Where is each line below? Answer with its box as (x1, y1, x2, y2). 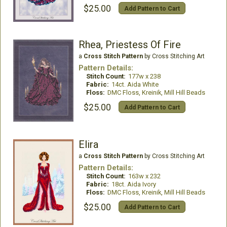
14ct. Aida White (111, 81, 159, 89)
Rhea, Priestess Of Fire (78, 39, 181, 51)
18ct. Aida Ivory (111, 180, 156, 188)
